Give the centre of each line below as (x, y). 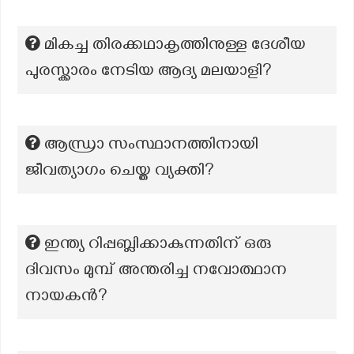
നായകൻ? (66, 298)
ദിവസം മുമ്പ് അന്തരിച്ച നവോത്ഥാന (156, 272)
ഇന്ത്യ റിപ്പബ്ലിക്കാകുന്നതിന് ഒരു (158, 246)
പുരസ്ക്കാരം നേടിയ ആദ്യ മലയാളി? (149, 73)
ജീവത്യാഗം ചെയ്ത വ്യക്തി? (120, 172)
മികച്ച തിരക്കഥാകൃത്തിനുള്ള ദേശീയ (175, 47)
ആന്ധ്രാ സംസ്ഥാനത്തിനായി (151, 146)
